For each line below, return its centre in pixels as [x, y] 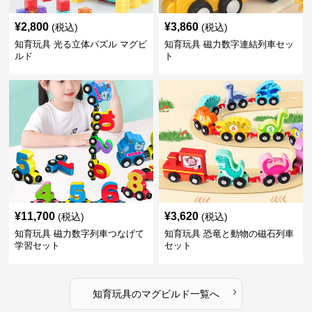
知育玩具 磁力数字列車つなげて [80, 233]
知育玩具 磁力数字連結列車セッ [229, 44]
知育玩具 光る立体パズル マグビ [81, 44]
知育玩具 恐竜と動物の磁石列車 [229, 233]
